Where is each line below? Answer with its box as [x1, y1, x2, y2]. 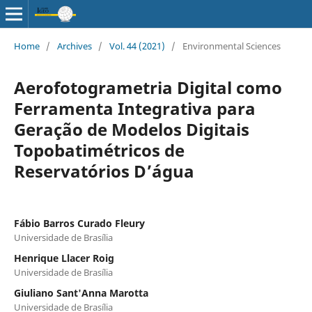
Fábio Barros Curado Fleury [13, 216, 145, 230]
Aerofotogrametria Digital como [13, 75, 282, 99]
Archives [56, 39, 92, 52]
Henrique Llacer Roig [13, 251, 114, 265]
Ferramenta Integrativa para [13, 96, 256, 120]
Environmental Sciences [182, 39, 281, 52]
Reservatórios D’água [13, 159, 194, 182]
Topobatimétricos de [13, 138, 185, 162]
